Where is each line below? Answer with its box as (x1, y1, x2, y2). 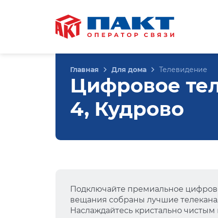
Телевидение (159, 65, 207, 74)
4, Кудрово (70, 97, 184, 121)
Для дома (111, 65, 146, 74)
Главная (70, 65, 99, 74)
